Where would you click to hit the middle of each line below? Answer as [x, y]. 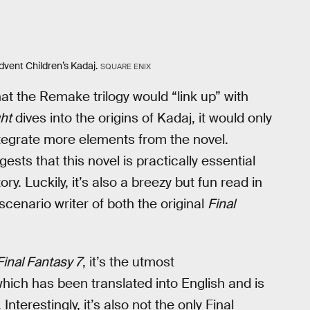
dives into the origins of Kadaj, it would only [142, 118]
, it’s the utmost [128, 262]
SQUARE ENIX [125, 67]
